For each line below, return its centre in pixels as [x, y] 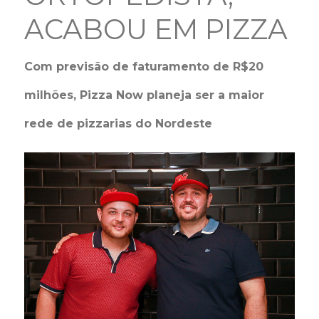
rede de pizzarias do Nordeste [119, 124]
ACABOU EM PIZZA [156, 29]
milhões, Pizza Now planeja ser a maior [145, 95]
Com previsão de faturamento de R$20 [144, 67]
